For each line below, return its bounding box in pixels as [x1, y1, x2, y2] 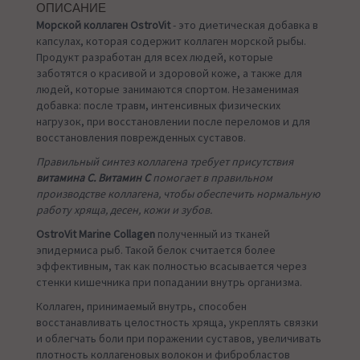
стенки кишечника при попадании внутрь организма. [36, 275, 302, 290]
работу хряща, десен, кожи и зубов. [36, 202, 212, 218]
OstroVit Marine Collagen [36, 227, 155, 242]
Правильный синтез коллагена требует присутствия [36, 154, 293, 170]
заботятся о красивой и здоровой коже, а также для [36, 66, 302, 81]
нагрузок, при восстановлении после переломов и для [36, 114, 310, 129]
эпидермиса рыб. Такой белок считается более [36, 243, 276, 258]
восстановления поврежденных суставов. [36, 130, 246, 145]
